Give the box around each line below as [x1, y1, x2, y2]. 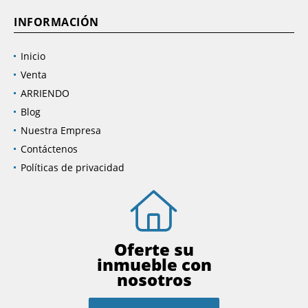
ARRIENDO [21, 87, 69, 100]
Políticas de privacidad [21, 161, 124, 175]
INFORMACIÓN [14, 14, 99, 30]
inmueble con [96, 253, 212, 276]
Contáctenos [21, 142, 78, 156]
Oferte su [114, 238, 194, 261]
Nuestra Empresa [21, 124, 101, 137]
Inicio [21, 49, 45, 63]
